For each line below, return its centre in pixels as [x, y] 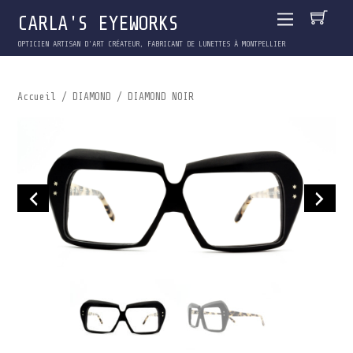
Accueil [37, 97]
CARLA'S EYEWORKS [98, 24]
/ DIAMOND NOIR [153, 97]
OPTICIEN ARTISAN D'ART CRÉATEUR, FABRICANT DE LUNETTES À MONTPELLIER [152, 44]
